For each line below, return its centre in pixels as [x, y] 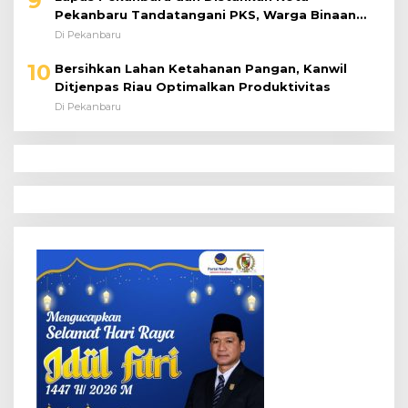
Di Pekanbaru [88, 71]
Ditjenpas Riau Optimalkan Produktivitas [193, 51]
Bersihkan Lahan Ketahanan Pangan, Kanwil [201, 32]
